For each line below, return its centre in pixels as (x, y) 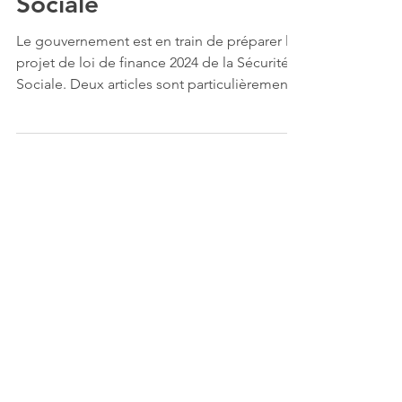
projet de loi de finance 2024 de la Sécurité (153, 103)
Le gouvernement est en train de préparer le (157, 81)
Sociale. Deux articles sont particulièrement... (160, 124)
